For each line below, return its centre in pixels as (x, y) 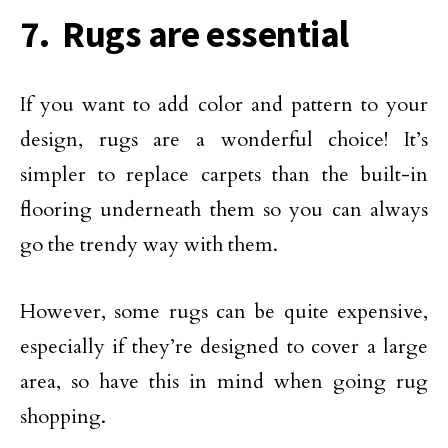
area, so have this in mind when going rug (224, 381)
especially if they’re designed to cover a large (224, 346)
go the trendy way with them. (149, 244)
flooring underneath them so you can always (224, 209)
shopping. (63, 416)
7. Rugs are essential (184, 33)
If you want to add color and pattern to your (224, 104)
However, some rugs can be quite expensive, (224, 311)
